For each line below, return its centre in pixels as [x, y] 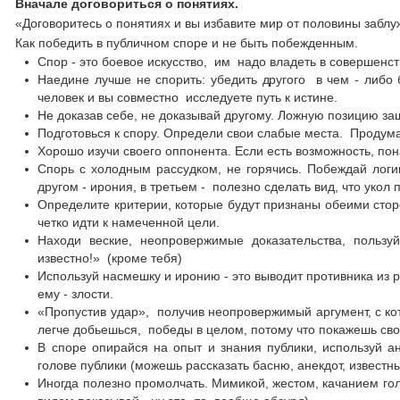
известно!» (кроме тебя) [110, 258]
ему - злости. [76, 294]
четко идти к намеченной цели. [129, 222]
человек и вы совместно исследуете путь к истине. [188, 97]
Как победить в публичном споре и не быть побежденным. [187, 43]
